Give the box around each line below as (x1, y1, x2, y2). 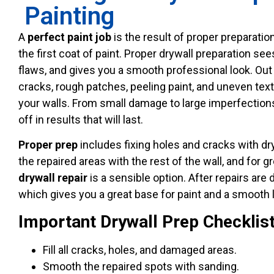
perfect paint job (28, 31, 111, 44)
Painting (24, 2, 114, 31)
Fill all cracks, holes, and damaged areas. (43, 243, 237, 256)
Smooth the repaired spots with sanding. (43, 259, 239, 273)
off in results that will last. (18, 113, 143, 127)
